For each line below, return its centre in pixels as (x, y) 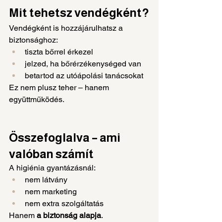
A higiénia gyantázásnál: (52, 167)
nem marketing (51, 191)
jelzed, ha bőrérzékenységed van (83, 63)
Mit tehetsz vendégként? (79, 12)
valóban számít (51, 154)
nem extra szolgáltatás (64, 203)
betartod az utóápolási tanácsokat (84, 75)
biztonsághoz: (33, 40)
